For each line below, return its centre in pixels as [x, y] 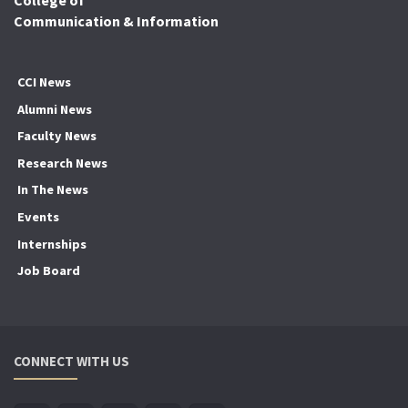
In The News [52, 190]
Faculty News [56, 136]
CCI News [44, 82]
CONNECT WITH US [71, 361]
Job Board [48, 271]
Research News [62, 163]
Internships [51, 244]
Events [38, 216]
